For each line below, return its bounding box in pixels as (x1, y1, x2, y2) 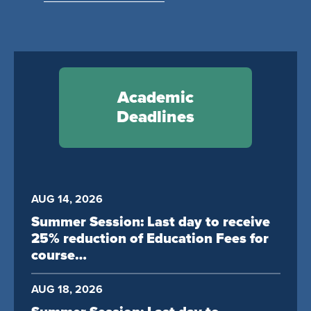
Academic (117, 87, 194, 108)
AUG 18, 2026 (31, 283, 103, 297)
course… (31, 247, 87, 264)
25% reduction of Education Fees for (31, 230, 269, 248)
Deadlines (117, 106, 194, 127)
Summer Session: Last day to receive (31, 214, 270, 231)
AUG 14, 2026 (31, 192, 103, 206)
